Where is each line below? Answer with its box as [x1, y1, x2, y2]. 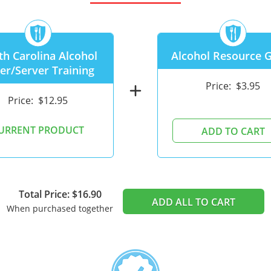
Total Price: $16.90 [18, 188, 102, 201]
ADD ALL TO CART [152, 195, 235, 209]
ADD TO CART [201, 125, 265, 139]
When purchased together [7, 203, 113, 215]
